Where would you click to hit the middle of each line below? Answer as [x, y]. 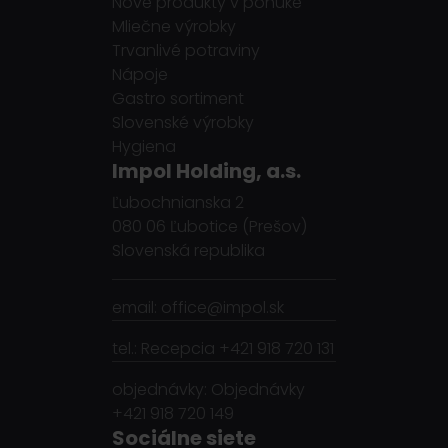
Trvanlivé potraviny [186, 51]
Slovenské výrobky [183, 123]
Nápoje [140, 75]
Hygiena [144, 147]
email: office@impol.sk [198, 308]
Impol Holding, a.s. [206, 171]
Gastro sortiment [178, 99]
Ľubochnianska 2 [178, 203]
